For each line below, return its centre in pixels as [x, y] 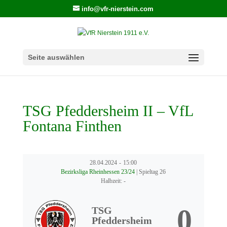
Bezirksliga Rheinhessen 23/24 [99, 172]
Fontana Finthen [72, 126]
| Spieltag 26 [151, 172]
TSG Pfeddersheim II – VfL [108, 111]
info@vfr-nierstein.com [118, 9]
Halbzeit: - [113, 181]
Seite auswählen [56, 57]
